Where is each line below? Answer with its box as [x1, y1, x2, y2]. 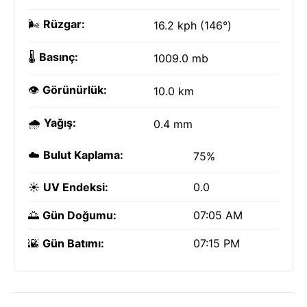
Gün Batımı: [42, 236, 104, 250]
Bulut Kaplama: [43, 148, 123, 162]
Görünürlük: [42, 83, 107, 97]
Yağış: [44, 116, 76, 130]
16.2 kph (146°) [153, 19, 232, 32]
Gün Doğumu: [42, 208, 116, 222]
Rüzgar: [43, 17, 85, 31]
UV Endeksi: [43, 180, 108, 194]
